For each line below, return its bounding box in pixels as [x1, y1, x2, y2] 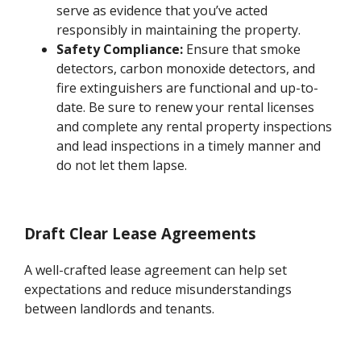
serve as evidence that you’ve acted [56, 2, 268, 20]
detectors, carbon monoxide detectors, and [56, 60, 316, 78]
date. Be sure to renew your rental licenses [56, 98, 315, 117]
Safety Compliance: [56, 40, 184, 59]
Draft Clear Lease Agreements [24, 223, 257, 244]
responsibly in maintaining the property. [56, 21, 301, 39]
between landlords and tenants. [24, 299, 215, 317]
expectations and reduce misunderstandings [24, 280, 293, 298]
